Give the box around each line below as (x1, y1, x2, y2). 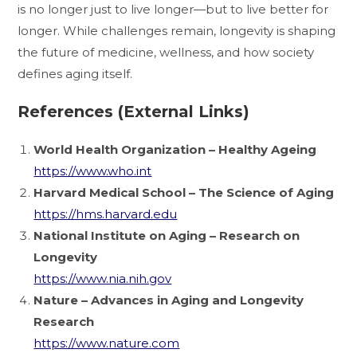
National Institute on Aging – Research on (33, 227, 300, 243)
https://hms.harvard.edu (33, 206, 178, 222)
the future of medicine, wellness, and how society (18, 44, 315, 60)
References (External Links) (18, 101, 250, 121)
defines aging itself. (18, 65, 133, 81)
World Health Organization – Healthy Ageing (33, 141, 317, 157)
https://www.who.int (33, 163, 152, 178)
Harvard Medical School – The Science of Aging (33, 184, 335, 200)
